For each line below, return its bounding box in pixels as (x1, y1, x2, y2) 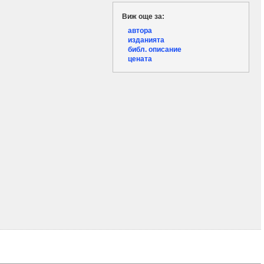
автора (128, 26, 152, 35)
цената (128, 54, 152, 63)
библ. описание (128, 45, 181, 54)
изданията (128, 35, 164, 44)
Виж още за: (122, 12, 164, 21)
